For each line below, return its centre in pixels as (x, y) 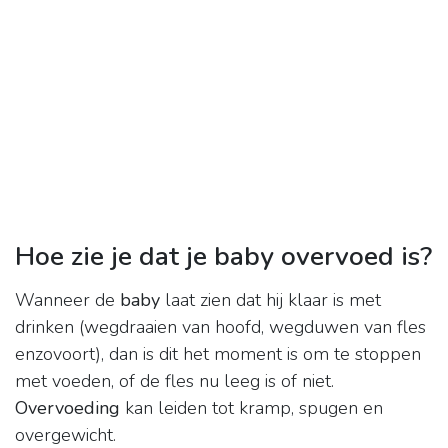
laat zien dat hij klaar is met (270, 300)
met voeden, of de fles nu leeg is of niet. (174, 381)
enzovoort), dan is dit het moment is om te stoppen (218, 354)
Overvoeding (67, 408)
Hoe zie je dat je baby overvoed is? (223, 256)
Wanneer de (67, 300)
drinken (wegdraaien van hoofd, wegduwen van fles (220, 327)
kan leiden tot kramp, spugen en (251, 408)
